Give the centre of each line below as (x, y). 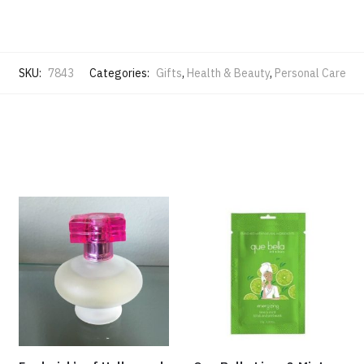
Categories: (120, 73)
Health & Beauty (228, 73)
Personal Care (310, 73)
